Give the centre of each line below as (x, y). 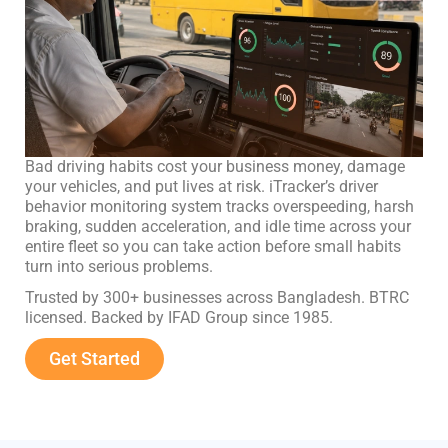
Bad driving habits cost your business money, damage (215, 167)
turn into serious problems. (119, 267)
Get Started (94, 359)
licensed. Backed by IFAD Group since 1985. (179, 317)
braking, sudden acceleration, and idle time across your (218, 227)
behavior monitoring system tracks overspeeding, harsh (219, 207)
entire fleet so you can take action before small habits (213, 247)
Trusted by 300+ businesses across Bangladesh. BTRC (217, 297)
